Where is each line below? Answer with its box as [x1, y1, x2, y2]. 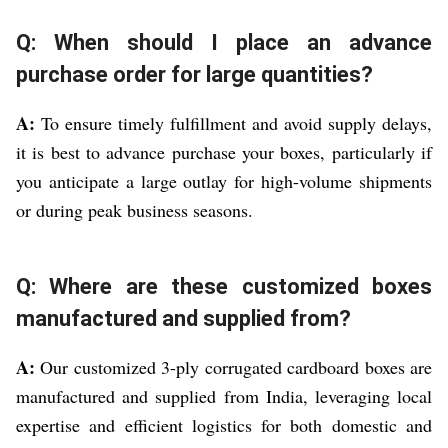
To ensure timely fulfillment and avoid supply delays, [35, 111, 432, 136]
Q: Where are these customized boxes [16, 274, 432, 300]
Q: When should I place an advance [16, 30, 432, 56]
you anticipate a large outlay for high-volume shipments [16, 169, 432, 194]
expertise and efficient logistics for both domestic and [16, 413, 432, 438]
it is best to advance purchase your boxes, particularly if [16, 140, 432, 165]
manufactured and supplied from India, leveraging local [16, 384, 432, 409]
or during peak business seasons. [16, 198, 253, 223]
